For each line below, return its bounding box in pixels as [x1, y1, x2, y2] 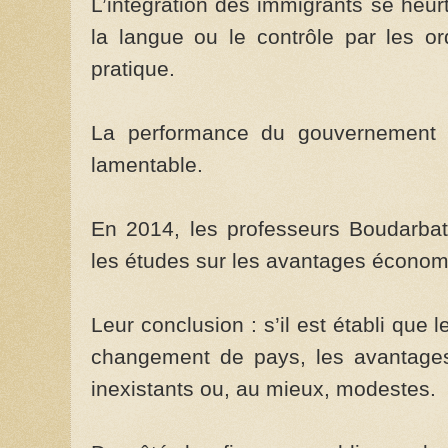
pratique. [91, 56, 175, 81]
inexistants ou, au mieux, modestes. [91, 376, 436, 401]
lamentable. [91, 152, 203, 177]
